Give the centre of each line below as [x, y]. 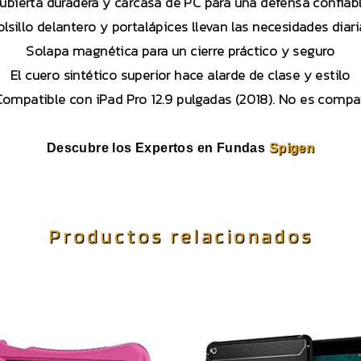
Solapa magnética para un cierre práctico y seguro [180, 51]
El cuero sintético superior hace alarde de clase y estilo [180, 75]
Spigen [292, 148]
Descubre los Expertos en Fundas [158, 148]
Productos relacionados [180, 236]
